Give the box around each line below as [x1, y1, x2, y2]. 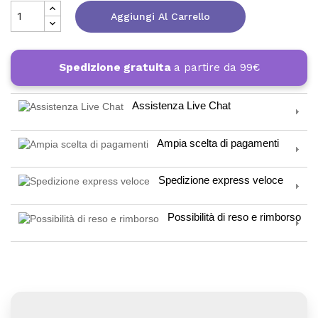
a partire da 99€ [173, 60, 260, 74]
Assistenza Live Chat [131, 99, 231, 112]
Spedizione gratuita [58, 60, 174, 74]
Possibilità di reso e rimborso [167, 211, 301, 224]
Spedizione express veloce [158, 173, 283, 186]
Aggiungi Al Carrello [111, 10, 210, 22]
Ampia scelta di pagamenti [156, 136, 279, 149]
